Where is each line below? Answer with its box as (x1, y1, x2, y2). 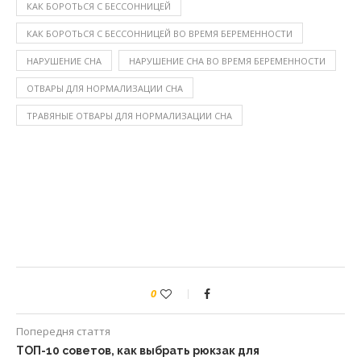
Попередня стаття (16, 324, 110, 338)
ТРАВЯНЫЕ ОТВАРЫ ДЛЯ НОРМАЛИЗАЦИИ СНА (27, 110, 232, 122)
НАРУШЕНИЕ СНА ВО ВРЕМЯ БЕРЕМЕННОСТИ (129, 55, 326, 67)
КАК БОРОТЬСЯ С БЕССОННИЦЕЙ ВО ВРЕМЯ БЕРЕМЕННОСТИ (27, 27, 293, 39)
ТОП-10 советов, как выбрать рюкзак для (16, 344, 259, 357)
